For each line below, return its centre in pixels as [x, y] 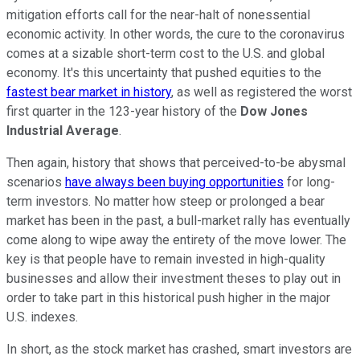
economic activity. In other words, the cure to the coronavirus [176, 34]
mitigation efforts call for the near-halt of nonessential [158, 14]
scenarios [36, 182]
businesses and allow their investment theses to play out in [174, 278]
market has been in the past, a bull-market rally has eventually [178, 220]
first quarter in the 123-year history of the [123, 111]
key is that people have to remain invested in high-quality [166, 259]
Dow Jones [274, 111]
